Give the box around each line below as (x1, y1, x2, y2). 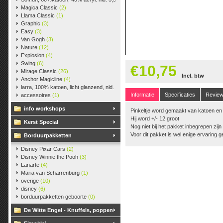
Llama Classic (21, 12, 56, 18)
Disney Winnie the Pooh (21, 154, 80, 160)
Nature (21, 44, 39, 50)
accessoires (21, 92, 52, 98)
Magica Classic (21, 4, 59, 10)
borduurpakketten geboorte (21, 194, 88, 200)
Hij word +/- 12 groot (130, 115, 179, 121)
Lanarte (21, 162, 41, 168)
